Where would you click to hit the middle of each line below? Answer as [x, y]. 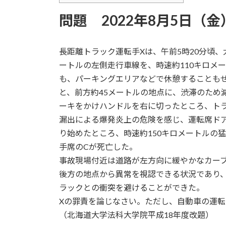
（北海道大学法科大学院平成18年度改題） [136, 214]
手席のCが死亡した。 [98, 146]
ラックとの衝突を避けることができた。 [132, 187]
